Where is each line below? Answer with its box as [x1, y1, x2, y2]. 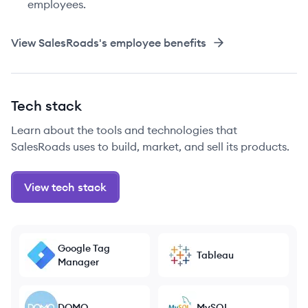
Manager [58, 256, 99, 268]
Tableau [197, 249, 234, 261]
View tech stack [24, 180, 107, 194]
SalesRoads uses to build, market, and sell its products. [11, 140, 289, 153]
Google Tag [58, 242, 110, 254]
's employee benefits [99, 36, 206, 49]
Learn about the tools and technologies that [11, 123, 237, 137]
